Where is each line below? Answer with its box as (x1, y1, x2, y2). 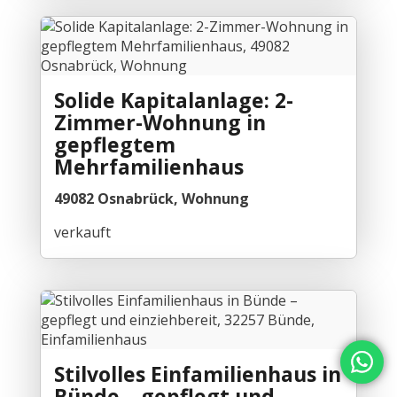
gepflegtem (53, 129, 175, 159)
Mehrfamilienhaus (53, 152, 244, 181)
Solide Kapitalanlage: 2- (53, 85, 293, 114)
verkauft (53, 222, 111, 242)
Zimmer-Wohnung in (53, 107, 266, 136)
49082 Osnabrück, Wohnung (53, 188, 249, 208)
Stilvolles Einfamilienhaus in (53, 359, 341, 388)
